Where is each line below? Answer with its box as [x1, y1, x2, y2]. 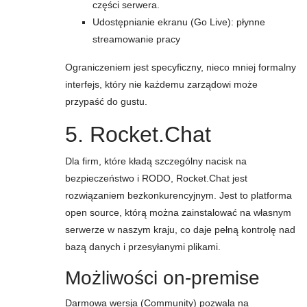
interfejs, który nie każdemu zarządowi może [65, 79, 258, 90]
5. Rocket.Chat [65, 122, 211, 147]
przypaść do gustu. [65, 96, 147, 107]
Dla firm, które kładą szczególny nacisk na [65, 156, 247, 167]
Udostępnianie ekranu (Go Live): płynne [93, 16, 265, 27]
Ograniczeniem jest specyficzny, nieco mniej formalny [65, 62, 296, 73]
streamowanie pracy [93, 34, 180, 45]
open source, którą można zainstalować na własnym [65, 207, 291, 218]
